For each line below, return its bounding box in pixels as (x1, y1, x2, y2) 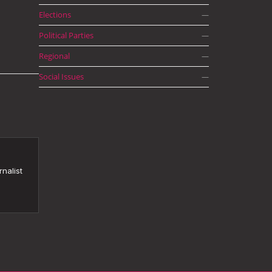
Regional (39, 50, 70, 61)
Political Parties (39, 30, 93, 41)
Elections (39, 9, 71, 20)
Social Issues (39, 71, 84, 82)
